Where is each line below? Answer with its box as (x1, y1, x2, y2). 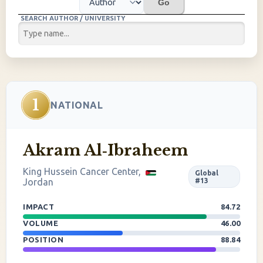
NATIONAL (50, 99, 103, 110)
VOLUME (23, 219, 60, 227)
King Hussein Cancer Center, (23, 166, 143, 177)
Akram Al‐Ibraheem (23, 141, 188, 160)
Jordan (23, 177, 53, 187)
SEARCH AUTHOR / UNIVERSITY (21, 15, 126, 22)
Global (195, 169, 219, 177)
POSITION (23, 235, 66, 244)
